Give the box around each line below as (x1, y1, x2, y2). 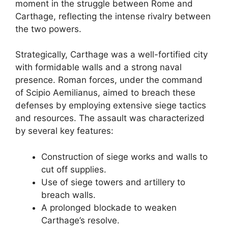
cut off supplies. (41, 164, 106, 175)
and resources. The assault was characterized (15, 113, 205, 123)
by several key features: (15, 126, 113, 136)
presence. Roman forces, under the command (15, 75, 203, 85)
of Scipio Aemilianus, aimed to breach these (15, 88, 195, 98)
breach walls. (41, 189, 96, 200)
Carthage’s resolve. (41, 215, 120, 225)
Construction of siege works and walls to (41, 151, 208, 162)
